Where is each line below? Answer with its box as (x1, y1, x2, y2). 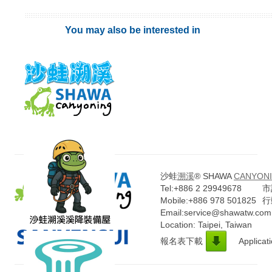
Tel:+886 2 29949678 (160, 183, 242, 193)
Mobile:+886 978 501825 (160, 195, 256, 205)
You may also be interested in (65, 25, 200, 35)
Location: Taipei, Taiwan (160, 220, 252, 229)
